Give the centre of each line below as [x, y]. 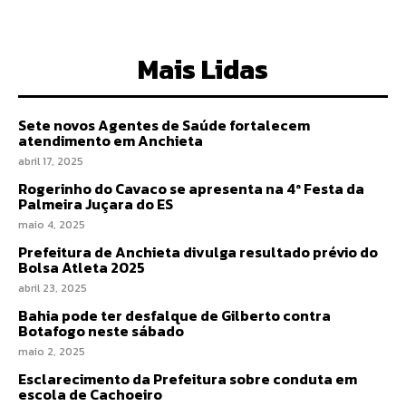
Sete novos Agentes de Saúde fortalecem [164, 125]
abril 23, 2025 [53, 288]
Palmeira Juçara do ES [96, 203]
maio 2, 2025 [52, 351]
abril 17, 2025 [51, 161]
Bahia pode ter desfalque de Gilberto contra [174, 315]
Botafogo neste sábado [101, 330]
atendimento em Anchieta [111, 140]
